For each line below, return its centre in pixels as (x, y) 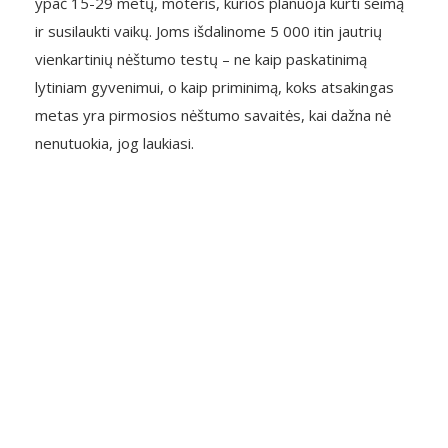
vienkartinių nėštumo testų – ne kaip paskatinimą (201, 59)
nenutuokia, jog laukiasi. (114, 143)
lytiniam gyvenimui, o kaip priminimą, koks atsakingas (214, 87)
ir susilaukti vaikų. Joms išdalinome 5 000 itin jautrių (208, 31)
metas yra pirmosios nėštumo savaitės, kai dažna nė (213, 115)
